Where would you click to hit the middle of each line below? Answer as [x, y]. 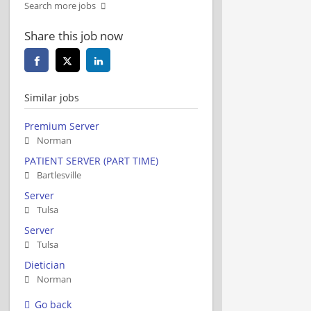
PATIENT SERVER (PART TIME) [91, 160]
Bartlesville [59, 175]
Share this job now [74, 35]
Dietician [45, 264]
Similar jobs [52, 97]
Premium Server [62, 126]
